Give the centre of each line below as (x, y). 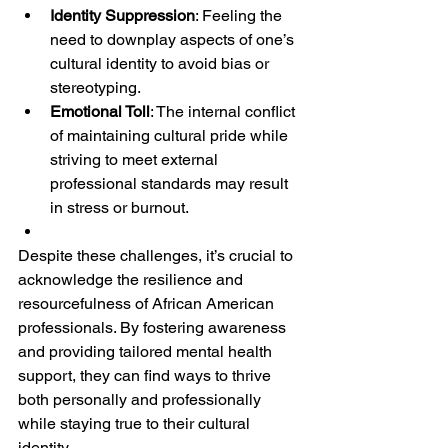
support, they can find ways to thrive (146, 375)
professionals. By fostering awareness (154, 327)
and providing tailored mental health (147, 351)
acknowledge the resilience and (132, 279)
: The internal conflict (224, 111)
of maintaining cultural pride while (171, 135)
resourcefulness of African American (148, 303)
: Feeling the (240, 15)
